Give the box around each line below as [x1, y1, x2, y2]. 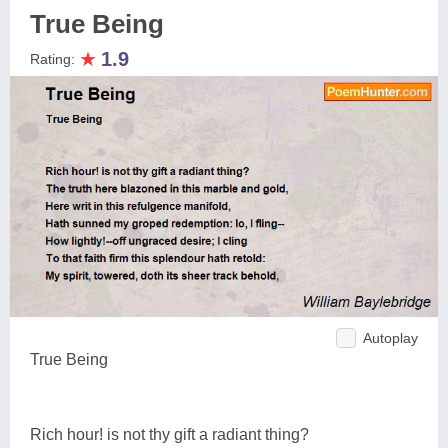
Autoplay [363, 329, 418, 346]
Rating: [30, 51, 79, 67]
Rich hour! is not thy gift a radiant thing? [30, 425, 309, 443]
